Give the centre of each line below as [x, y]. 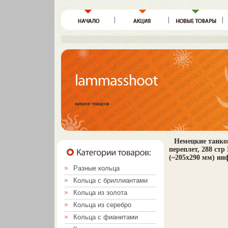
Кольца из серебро [102, 205]
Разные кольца [96, 168]
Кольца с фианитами [106, 217]
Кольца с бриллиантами [110, 180]
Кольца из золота [100, 193]
